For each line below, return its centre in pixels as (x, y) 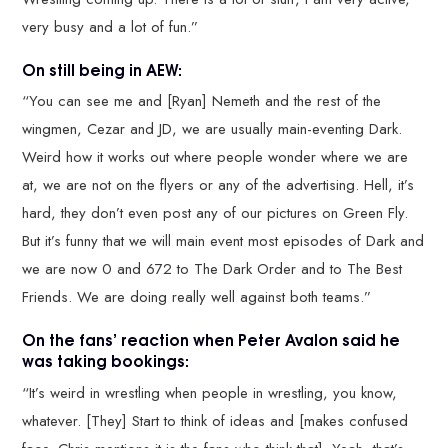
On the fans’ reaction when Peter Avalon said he (211, 339)
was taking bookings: (106, 360)
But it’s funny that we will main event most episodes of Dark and (223, 241)
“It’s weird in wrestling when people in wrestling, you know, (210, 392)
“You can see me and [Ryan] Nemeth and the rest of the (202, 101)
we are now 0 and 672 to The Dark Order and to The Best (212, 269)
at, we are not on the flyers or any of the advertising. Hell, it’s (218, 185)
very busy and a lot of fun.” (110, 26)
